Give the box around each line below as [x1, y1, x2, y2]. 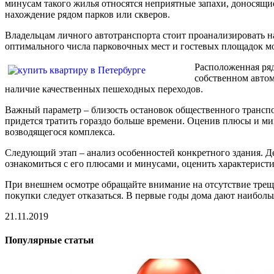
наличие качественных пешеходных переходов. [5, 83, 203, 94]
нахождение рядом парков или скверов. [5, 9, 170, 20]
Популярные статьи [5, 235, 94, 246]
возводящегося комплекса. [5, 126, 115, 137]
